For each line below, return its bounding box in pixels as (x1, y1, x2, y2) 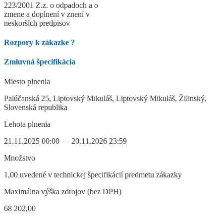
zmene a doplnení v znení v (4, 9, 90, 18)
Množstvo (4, 153, 35, 162)
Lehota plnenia (4, 119, 51, 128)
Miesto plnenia (4, 77, 50, 86)
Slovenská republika (4, 103, 67, 111)
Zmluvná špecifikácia (4, 57, 75, 66)
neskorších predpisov (4, 18, 70, 27)
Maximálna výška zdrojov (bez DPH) (4, 187, 121, 196)
